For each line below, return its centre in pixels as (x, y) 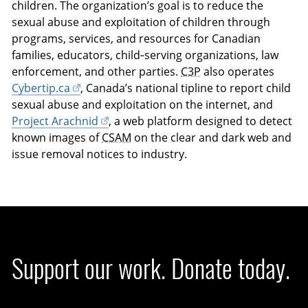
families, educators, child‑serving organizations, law (145, 55)
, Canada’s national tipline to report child (185, 88)
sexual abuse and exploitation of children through (141, 22)
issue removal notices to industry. (100, 154)
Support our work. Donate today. (151, 268)
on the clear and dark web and (212, 138)
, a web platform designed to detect (200, 121)
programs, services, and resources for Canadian (136, 39)
